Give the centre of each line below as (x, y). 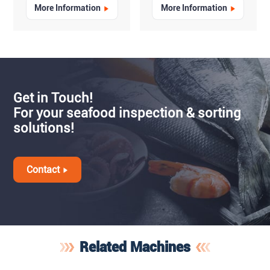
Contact (43, 170)
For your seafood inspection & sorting (127, 113)
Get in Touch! (53, 98)
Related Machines (135, 247)
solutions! (44, 128)
